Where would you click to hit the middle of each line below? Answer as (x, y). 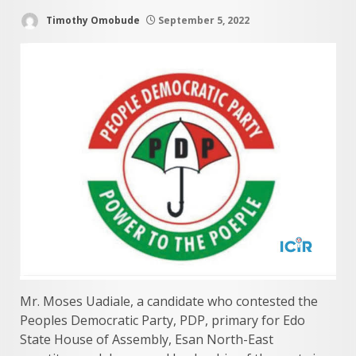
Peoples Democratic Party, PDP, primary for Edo (163, 320)
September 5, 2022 (203, 20)
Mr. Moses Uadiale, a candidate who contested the (169, 301)
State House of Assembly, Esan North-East (147, 339)
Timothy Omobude (92, 20)
